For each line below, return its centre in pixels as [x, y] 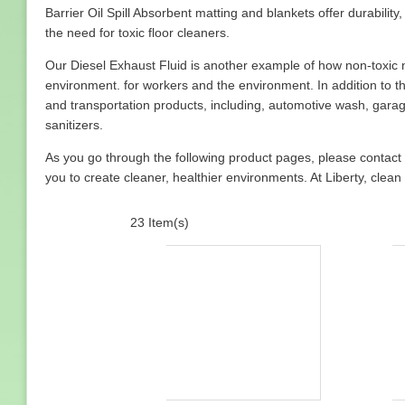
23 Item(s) [160, 222]
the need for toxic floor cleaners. [137, 33]
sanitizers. [74, 125]
